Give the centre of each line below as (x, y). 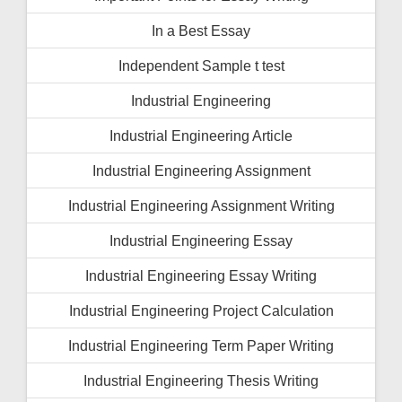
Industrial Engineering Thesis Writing (201, 380)
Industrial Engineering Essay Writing (201, 275)
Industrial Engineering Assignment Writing (201, 205)
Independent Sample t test (201, 65)
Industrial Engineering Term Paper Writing (201, 345)
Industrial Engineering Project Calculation (201, 310)
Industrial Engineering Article (201, 135)
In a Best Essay (201, 30)
